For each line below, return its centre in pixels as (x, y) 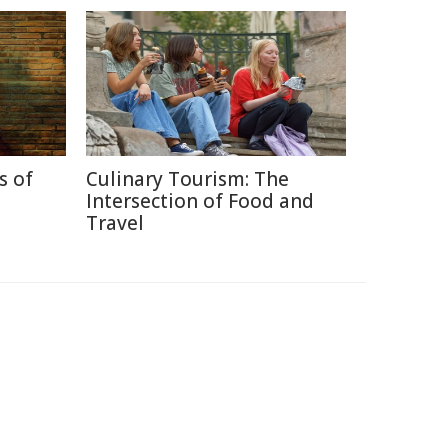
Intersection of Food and (200, 201)
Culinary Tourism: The (187, 179)
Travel (115, 223)
